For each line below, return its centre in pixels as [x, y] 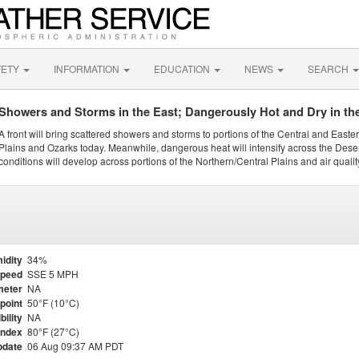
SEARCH [329, 69]
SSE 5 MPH [53, 274]
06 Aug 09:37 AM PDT [75, 346]
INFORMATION [88, 69]
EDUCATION [183, 69]
